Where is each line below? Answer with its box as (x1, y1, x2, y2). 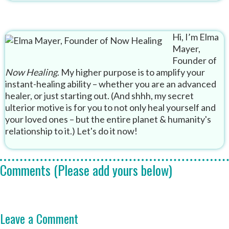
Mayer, (172, 43, 200, 55)
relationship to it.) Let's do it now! (5, 125, 138, 137)
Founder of (172, 55, 217, 66)
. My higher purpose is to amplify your (57, 66, 205, 78)
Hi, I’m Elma (172, 31, 219, 43)
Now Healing (5, 66, 57, 78)
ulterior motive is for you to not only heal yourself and (5, 102, 216, 113)
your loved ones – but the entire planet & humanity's (5, 113, 211, 125)
